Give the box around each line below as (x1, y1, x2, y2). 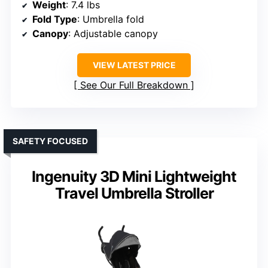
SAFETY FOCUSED (13, 136, 88, 147)
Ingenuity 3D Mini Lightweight (32, 167, 236, 186)
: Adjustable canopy (68, 28, 158, 40)
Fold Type (32, 13, 77, 26)
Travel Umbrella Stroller (54, 184, 214, 203)
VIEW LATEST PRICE (92, 60, 176, 71)
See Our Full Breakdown (80, 79, 188, 92)
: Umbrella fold (77, 13, 144, 26)
